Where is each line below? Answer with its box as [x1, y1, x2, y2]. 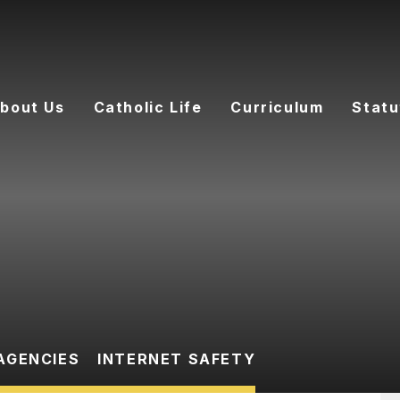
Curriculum [230, 98, 324, 116]
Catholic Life [93, 98, 203, 116]
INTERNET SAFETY [97, 350, 256, 368]
